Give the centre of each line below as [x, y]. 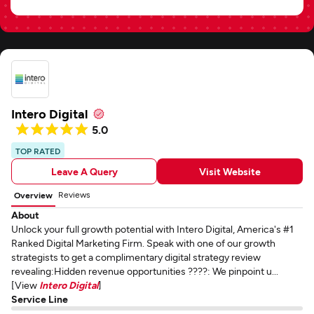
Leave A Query [84, 171]
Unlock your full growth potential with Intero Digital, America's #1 [152, 229]
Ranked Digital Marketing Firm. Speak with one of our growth [143, 243]
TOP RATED [38, 151]
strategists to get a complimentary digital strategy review [136, 257]
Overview [33, 195]
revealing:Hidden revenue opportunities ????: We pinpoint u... [145, 271]
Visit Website [230, 171]
